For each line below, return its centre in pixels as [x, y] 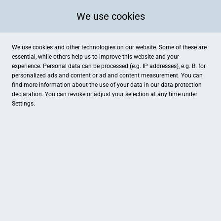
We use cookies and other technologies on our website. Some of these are [109, 47]
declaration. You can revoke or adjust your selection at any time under [105, 94]
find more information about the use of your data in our [86, 85]
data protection [181, 85]
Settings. [23, 104]
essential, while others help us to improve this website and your [95, 57]
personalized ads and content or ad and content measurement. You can [107, 75]
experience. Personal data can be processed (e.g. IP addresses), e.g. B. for [109, 66]
